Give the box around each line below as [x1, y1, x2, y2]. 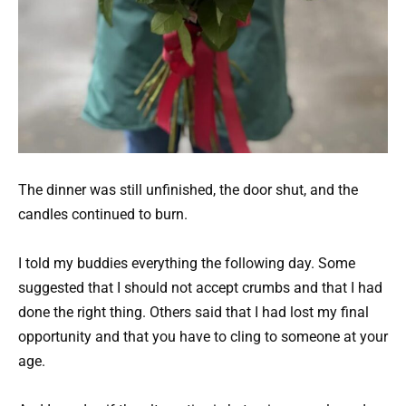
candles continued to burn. [18, 205, 188, 223]
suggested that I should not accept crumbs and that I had [18, 278, 382, 296]
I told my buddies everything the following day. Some [18, 254, 355, 272]
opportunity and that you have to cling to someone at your [18, 327, 388, 345]
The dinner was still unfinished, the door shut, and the [18, 180, 358, 198]
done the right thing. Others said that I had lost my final [18, 303, 369, 321]
